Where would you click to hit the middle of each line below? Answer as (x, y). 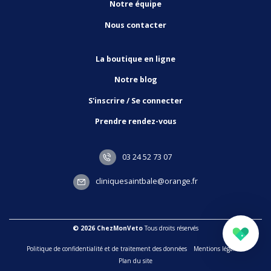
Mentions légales (217, 249)
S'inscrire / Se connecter (135, 100)
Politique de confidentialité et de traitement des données (107, 249)
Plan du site (135, 261)
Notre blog (135, 80)
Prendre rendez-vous (135, 122)
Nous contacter (135, 25)
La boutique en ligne (135, 59)
